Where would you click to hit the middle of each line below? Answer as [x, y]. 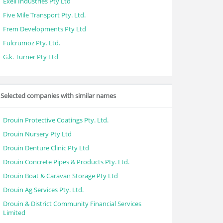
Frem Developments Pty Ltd [45, 29]
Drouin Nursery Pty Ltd [37, 134]
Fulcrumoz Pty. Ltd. [32, 43]
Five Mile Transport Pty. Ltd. [44, 15]
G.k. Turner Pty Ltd [31, 57]
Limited [14, 213]
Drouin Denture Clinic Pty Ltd [46, 148]
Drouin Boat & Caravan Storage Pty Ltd [60, 176]
